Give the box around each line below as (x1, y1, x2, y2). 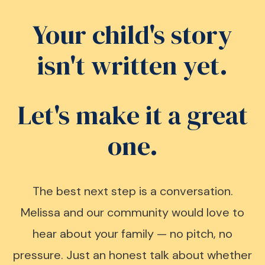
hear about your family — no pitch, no (33, 226, 232, 241)
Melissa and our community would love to (21, 205, 244, 220)
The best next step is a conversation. (32, 183, 233, 199)
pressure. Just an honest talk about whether (13, 247, 252, 263)
